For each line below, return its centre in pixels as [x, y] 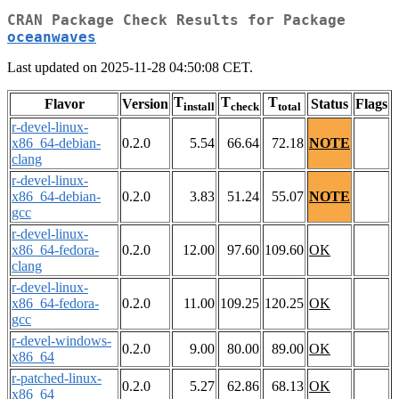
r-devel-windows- [61, 341]
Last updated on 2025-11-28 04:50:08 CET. [130, 68]
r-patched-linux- [57, 379]
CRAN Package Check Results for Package [176, 20]
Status [330, 104]
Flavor [64, 104]
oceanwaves [52, 37]
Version [145, 104]
